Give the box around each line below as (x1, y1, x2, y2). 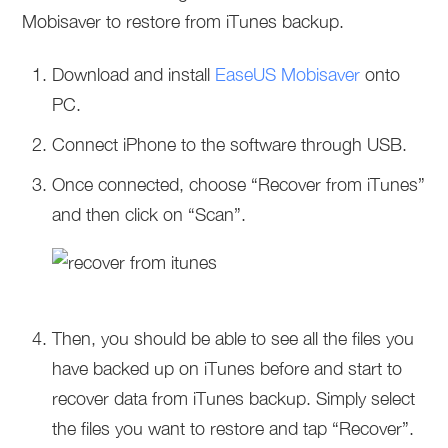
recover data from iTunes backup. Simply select (52, 388, 416, 409)
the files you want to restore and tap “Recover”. (52, 418, 415, 439)
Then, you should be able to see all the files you (52, 328, 415, 349)
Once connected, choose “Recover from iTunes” (52, 174, 426, 195)
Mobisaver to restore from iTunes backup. (22, 11, 345, 32)
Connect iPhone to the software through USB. (52, 134, 408, 155)
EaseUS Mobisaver (215, 64, 361, 85)
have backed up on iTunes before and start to (52, 358, 403, 379)
